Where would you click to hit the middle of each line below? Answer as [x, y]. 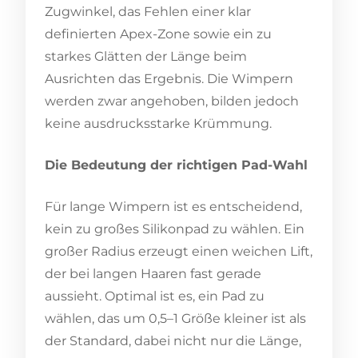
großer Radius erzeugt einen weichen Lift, [179, 251]
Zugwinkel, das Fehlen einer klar [148, 12]
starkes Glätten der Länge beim [146, 56]
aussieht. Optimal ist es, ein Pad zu [155, 296]
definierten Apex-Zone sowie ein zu [158, 34]
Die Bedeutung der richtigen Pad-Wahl [176, 165]
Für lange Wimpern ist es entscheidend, [173, 207]
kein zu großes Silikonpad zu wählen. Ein [175, 229]
